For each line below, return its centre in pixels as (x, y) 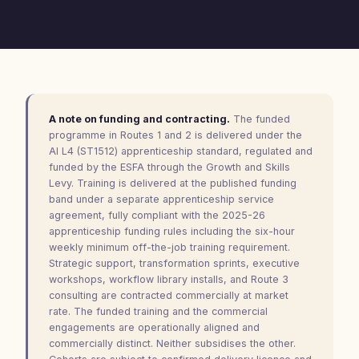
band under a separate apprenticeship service (161, 199)
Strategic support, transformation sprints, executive (174, 263)
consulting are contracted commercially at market (169, 295)
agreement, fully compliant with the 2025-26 (157, 215)
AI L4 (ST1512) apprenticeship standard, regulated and (181, 151)
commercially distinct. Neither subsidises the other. (172, 343)
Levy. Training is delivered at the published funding (173, 183)
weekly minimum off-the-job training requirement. (169, 247)
